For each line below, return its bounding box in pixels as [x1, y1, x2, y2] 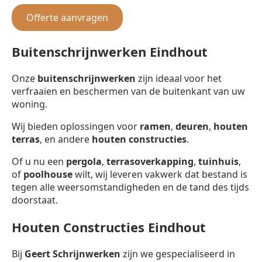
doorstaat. [12, 193, 58, 206]
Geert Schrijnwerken [25, 247, 120, 260]
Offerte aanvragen [26, 11, 108, 24]
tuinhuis [198, 154, 239, 168]
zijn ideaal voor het [136, 71, 222, 85]
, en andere [40, 132, 92, 146]
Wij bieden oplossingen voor [12, 119, 140, 133]
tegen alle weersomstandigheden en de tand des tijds [12, 180, 249, 194]
